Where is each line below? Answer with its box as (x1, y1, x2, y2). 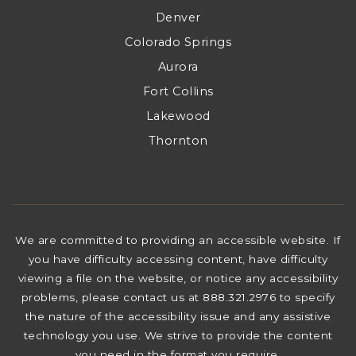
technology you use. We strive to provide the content (23, 329, 333, 342)
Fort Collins (142, 84, 214, 99)
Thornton (148, 133, 208, 148)
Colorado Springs (125, 35, 231, 49)
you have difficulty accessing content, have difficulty (28, 253, 328, 265)
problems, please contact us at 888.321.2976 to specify (21, 291, 335, 304)
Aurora (157, 60, 199, 74)
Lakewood (145, 109, 211, 123)
